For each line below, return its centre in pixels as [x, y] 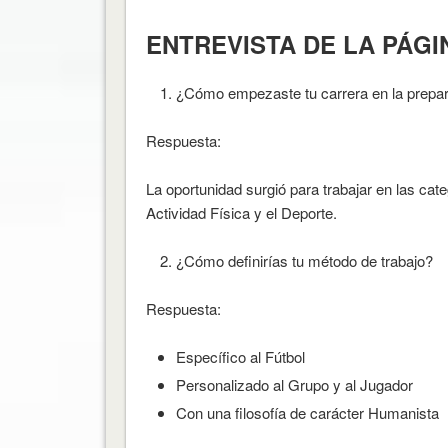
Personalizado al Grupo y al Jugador [294, 384]
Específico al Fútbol [240, 356]
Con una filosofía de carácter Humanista [307, 412]
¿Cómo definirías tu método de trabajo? [304, 260]
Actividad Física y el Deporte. [241, 212]
